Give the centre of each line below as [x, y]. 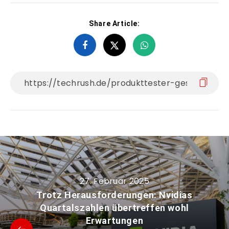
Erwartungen [114, 221]
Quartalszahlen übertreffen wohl [114, 208]
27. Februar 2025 [114, 181]
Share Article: [114, 24]
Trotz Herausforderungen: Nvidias [114, 195]
